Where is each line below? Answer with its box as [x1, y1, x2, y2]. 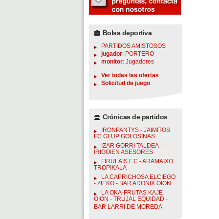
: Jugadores [123, 59, 154, 65]
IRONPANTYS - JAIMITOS [101, 127, 170, 133]
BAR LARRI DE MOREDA [94, 204, 162, 212]
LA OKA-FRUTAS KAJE [101, 190, 163, 196]
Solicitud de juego [101, 80, 150, 86]
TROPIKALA [94, 165, 127, 173]
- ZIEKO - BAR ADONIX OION [94, 180, 171, 188]
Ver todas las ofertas [101, 72, 159, 78]
